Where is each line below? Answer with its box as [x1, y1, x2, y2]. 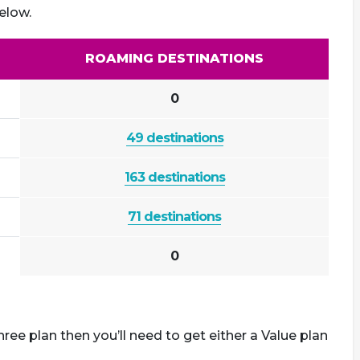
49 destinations [125, 130, 223, 145]
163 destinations [124, 170, 225, 185]
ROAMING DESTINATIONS [84, 51, 264, 66]
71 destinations [128, 209, 221, 224]
